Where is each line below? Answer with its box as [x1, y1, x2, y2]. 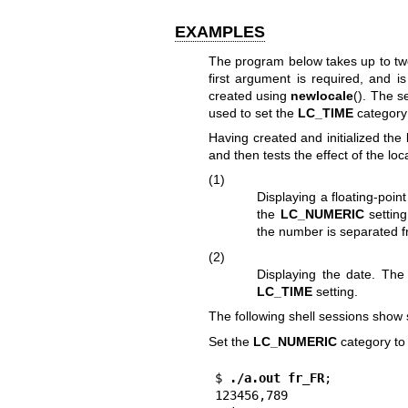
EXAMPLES [175, 23, 265, 42]
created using [208, 87, 291, 103]
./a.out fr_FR [221, 370, 324, 385]
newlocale [291, 87, 354, 103]
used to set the [208, 105, 298, 120]
